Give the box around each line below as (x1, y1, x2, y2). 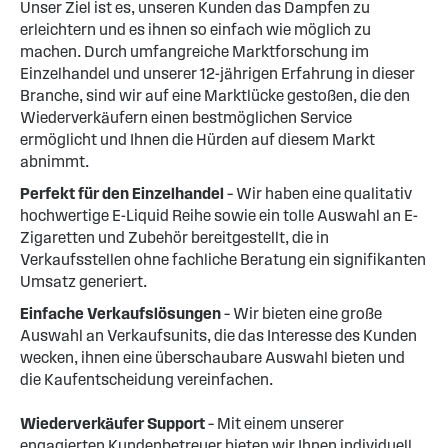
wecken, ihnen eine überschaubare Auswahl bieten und (20, 349, 405, 367)
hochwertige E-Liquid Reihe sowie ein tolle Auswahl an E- (20, 207, 418, 225)
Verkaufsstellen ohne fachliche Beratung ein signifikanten (20, 251, 426, 269)
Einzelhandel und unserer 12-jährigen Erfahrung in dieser (20, 65, 415, 83)
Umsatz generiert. (20, 273, 147, 291)
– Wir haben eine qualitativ (224, 185, 412, 203)
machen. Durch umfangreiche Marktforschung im (20, 43, 369, 61)
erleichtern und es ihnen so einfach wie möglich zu (20, 21, 371, 39)
